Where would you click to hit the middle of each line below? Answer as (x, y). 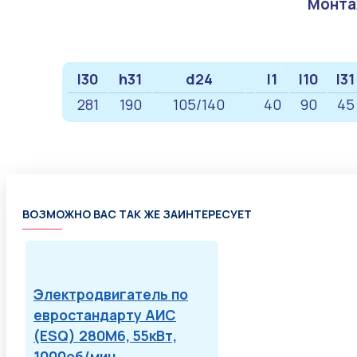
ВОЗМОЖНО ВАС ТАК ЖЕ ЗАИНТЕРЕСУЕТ (137, 214)
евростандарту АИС (105, 315)
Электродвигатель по (111, 294)
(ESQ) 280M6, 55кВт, (105, 336)
